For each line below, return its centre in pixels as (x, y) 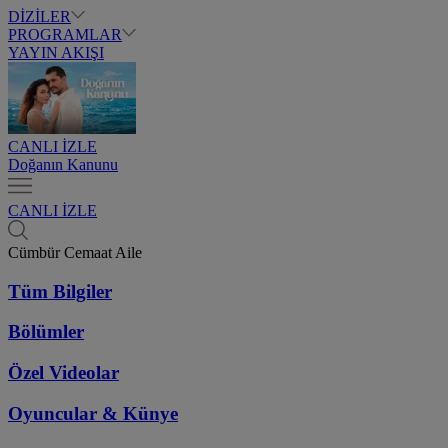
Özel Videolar (63, 373)
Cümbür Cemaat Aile (75, 252)
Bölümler (46, 332)
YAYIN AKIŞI (56, 52)
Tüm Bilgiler (60, 291)
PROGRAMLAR (65, 34)
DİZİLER (39, 16)
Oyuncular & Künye (93, 413)
